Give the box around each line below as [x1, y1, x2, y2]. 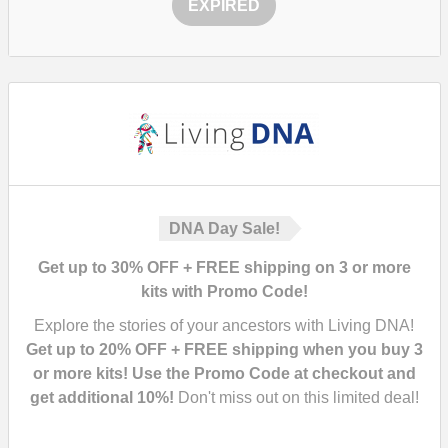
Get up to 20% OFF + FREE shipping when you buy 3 [25, 341, 423, 358]
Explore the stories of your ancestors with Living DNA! [34, 317, 414, 334]
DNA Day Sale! [168, 220, 280, 237]
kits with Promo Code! [140, 283, 308, 300]
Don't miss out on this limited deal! [173, 389, 419, 406]
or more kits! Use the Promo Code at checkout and [32, 365, 416, 382]
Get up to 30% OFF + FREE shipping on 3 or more [37, 259, 411, 276]
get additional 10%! [29, 389, 174, 406]
